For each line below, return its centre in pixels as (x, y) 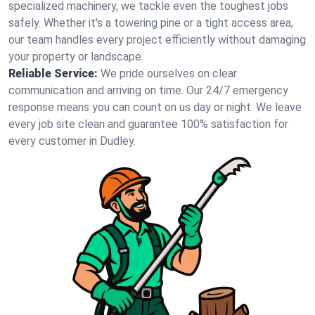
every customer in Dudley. (72, 141)
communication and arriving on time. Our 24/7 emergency (148, 90)
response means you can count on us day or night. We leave (155, 107)
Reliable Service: (53, 73)
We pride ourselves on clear (169, 73)
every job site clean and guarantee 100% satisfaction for (148, 124)
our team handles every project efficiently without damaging (157, 40)
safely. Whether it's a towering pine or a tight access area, (151, 23)
